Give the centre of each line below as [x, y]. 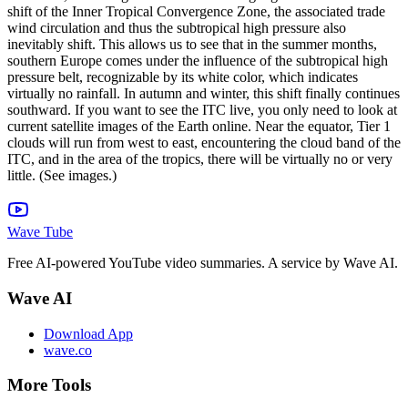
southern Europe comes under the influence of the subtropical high [198, 61]
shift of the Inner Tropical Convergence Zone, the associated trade [196, 12]
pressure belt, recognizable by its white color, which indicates [183, 77]
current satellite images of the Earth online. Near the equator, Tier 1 [199, 127]
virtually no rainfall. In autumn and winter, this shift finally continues [204, 94]
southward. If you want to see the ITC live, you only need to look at [202, 110]
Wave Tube [40, 232]
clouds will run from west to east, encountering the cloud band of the [204, 143]
